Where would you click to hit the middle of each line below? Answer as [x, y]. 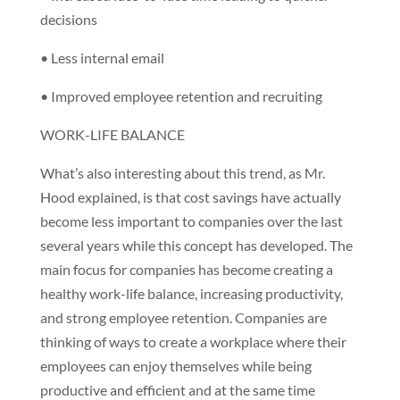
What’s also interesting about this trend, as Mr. [182, 173]
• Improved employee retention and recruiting [181, 96]
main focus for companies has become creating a [186, 269]
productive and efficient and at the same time [177, 390]
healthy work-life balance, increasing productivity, [191, 293]
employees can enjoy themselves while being [175, 366]
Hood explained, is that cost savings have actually [190, 197]
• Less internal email [102, 58]
